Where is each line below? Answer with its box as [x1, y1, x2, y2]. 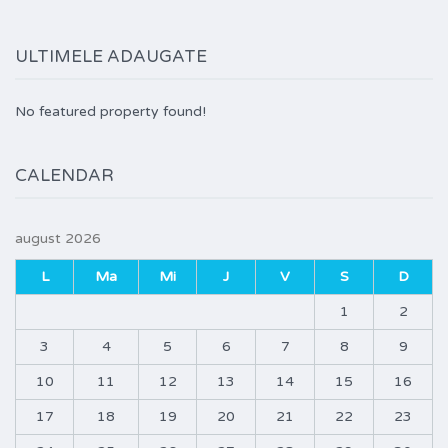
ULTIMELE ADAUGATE [15, 46, 207, 68]
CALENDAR [15, 165, 114, 187]
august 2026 [15, 230, 101, 248]
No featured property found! [15, 103, 206, 121]
